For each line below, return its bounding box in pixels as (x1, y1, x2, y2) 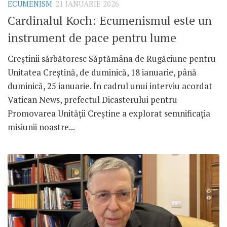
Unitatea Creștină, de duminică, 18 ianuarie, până (8, 66, 197, 79)
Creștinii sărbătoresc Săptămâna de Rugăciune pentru (8, 53, 216, 65)
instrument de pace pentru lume (8, 30, 176, 46)
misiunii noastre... (8, 121, 75, 133)
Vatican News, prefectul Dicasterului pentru (8, 94, 177, 106)
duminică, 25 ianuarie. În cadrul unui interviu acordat (8, 80, 212, 92)
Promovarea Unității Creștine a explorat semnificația (8, 107, 210, 120)
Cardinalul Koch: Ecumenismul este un (8, 13, 212, 29)
